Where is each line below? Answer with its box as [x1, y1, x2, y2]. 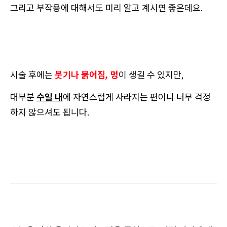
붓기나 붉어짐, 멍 [55, 68, 119, 81]
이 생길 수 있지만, [119, 68, 184, 81]
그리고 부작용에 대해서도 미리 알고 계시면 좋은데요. [10, 2, 203, 14]
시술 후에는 [10, 68, 55, 81]
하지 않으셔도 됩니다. [10, 106, 90, 118]
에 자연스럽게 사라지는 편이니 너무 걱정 [63, 91, 211, 103]
